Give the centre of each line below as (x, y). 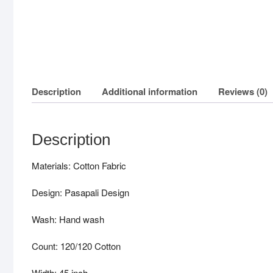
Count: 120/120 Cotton (76, 246)
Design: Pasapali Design (80, 193)
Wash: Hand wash (68, 219)
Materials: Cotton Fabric (79, 166)
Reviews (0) (243, 91)
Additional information (150, 91)
